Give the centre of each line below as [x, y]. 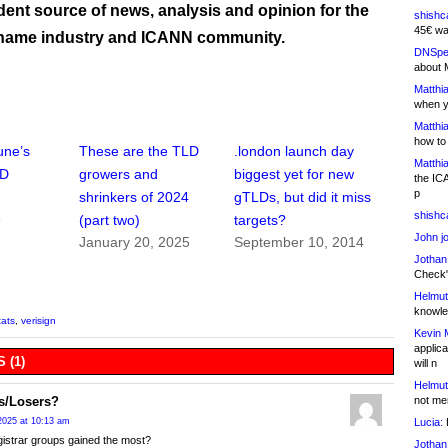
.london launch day [294, 151]
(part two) [110, 220]
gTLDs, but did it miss [303, 197]
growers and [119, 174]
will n [425, 363]
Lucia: [428, 422]
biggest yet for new [294, 174]
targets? [260, 220]
